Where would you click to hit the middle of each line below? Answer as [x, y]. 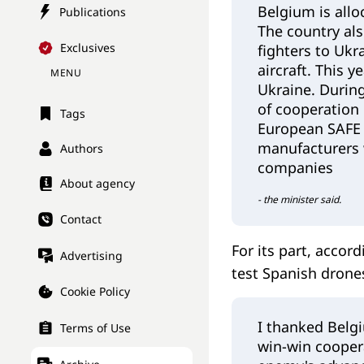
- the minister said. [299, 199]
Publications [93, 11]
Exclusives [88, 48]
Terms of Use [95, 328]
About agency [97, 184]
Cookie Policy [95, 292]
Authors [82, 149]
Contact [81, 219]
